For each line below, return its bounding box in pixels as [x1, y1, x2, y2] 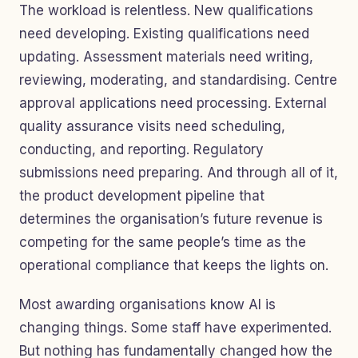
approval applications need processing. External [19, 95, 327, 111]
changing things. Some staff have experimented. [19, 320, 332, 336]
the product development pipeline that [19, 188, 265, 204]
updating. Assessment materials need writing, [19, 49, 313, 65]
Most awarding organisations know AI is [19, 296, 276, 312]
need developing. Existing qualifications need [19, 26, 309, 42]
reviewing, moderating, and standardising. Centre [19, 72, 337, 88]
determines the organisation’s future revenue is [19, 211, 323, 227]
